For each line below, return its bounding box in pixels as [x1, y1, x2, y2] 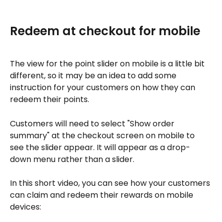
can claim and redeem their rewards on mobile [10, 189, 195, 201]
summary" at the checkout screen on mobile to [10, 129, 197, 141]
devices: [10, 201, 41, 213]
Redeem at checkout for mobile [10, 22, 200, 39]
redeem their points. [10, 94, 89, 106]
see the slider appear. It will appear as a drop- [10, 141, 190, 153]
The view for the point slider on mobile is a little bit [10, 58, 207, 70]
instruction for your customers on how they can [10, 82, 197, 94]
